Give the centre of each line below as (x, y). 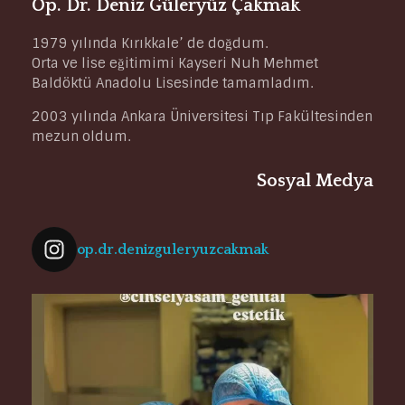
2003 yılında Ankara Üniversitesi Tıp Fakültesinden (202, 117)
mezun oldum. (81, 137)
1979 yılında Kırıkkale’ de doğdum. (150, 44)
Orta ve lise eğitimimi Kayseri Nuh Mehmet (175, 64)
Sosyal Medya (315, 181)
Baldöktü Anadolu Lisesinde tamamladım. (172, 84)
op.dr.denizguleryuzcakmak (173, 250)
